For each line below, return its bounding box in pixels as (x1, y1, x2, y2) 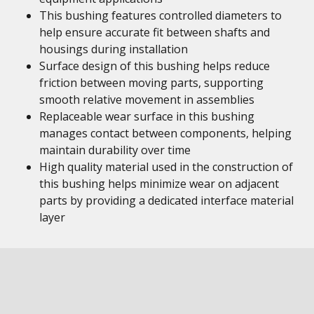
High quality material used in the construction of (39, 159, 293, 175)
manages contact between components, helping (39, 125, 292, 141)
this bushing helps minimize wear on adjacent (39, 176, 279, 191)
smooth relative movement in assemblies (39, 92, 254, 107)
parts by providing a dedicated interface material (39, 193, 294, 208)
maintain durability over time (39, 142, 191, 158)
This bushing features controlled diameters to (39, 8, 282, 23)
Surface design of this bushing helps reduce (39, 58, 270, 74)
